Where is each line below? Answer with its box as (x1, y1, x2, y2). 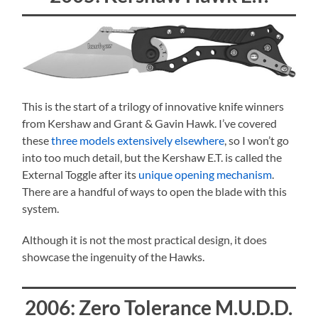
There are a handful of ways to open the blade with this (22, 184, 287, 198)
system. (22, 201, 60, 215)
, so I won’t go (224, 133, 290, 147)
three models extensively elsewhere (51, 133, 225, 147)
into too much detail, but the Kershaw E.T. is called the (22, 150, 283, 164)
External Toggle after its (22, 167, 139, 181)
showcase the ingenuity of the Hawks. (22, 249, 205, 263)
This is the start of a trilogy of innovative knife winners (22, 99, 285, 113)
